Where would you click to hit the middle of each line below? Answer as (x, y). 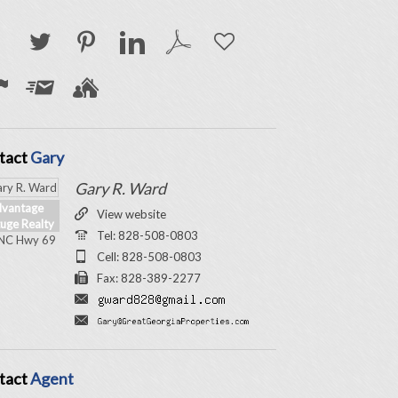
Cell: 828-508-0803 (149, 257)
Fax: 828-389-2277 (148, 278)
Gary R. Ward (120, 188)
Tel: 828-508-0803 (147, 235)
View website (131, 214)
